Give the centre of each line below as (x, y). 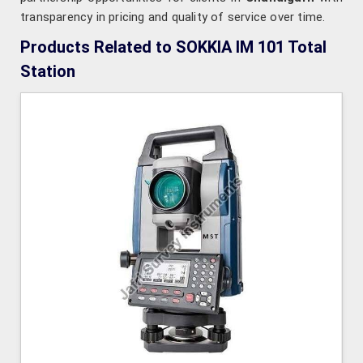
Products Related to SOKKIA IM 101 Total (173, 47)
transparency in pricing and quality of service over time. (173, 17)
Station (48, 72)
